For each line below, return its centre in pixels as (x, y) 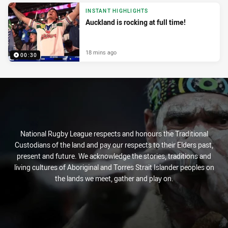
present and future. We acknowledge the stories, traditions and (114, 156)
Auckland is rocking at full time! (136, 22)
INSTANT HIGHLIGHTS (117, 11)
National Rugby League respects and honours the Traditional (114, 134)
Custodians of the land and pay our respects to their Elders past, (114, 145)
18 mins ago (101, 52)
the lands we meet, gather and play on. (114, 179)
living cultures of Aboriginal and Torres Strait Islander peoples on (114, 167)
